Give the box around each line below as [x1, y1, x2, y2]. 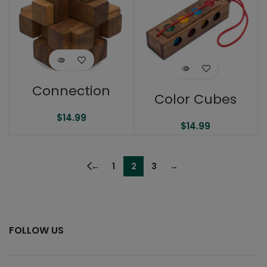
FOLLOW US [9, 223, 64, 238]
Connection [32, 82, 111, 101]
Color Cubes [154, 90, 237, 109]
